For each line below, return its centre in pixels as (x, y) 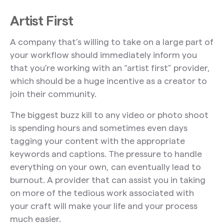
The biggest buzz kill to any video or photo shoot (109, 114)
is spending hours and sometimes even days (98, 127)
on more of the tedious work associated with (102, 192)
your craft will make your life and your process (103, 205)
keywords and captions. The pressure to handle (106, 153)
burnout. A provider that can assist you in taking (107, 179)
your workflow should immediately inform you (103, 54)
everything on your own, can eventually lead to (105, 166)
